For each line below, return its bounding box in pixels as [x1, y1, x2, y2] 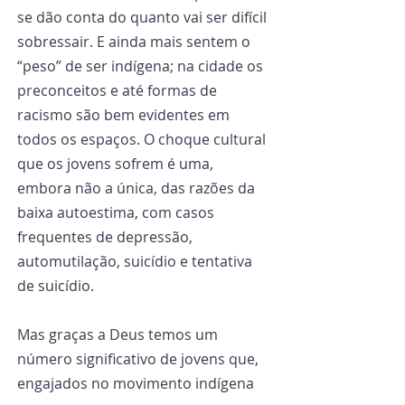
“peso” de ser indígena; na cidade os [17, 56, 267, 76]
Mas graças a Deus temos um [17, 325, 221, 344]
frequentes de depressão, [17, 227, 196, 247]
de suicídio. [17, 276, 94, 296]
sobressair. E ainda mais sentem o [17, 32, 254, 52]
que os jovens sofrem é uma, [17, 154, 217, 174]
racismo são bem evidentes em [17, 105, 233, 125]
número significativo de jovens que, [17, 349, 262, 369]
